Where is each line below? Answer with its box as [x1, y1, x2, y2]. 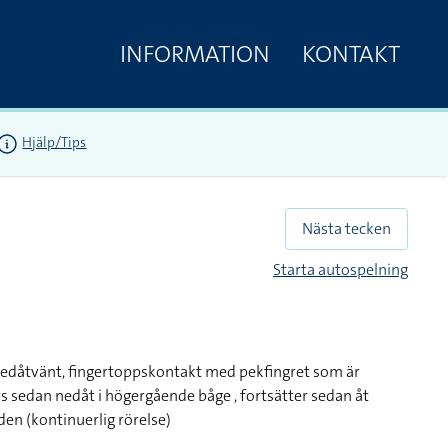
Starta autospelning [273, 259, 408, 280]
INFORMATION [120, 37, 270, 70]
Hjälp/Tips [22, 133, 87, 152]
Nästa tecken [302, 218, 391, 239]
